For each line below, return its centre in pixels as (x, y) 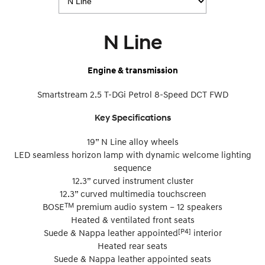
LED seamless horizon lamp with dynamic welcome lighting (132, 154)
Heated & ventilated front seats (132, 219)
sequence (132, 167)
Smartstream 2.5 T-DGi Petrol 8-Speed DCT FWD (132, 94)
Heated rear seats (132, 245)
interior (206, 232)
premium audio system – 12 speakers (148, 206)
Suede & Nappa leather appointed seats (132, 258)
